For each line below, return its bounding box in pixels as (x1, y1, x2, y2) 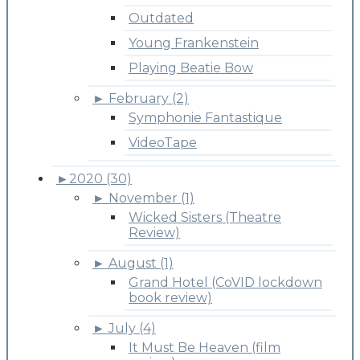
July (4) (108, 320, 156, 336)
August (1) (108, 255, 174, 271)
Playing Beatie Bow (129, 59, 253, 76)
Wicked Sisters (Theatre (129, 209, 281, 225)
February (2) (108, 90, 189, 106)
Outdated (129, 10, 194, 26)
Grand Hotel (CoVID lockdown (129, 274, 322, 290)
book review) (129, 289, 212, 305)
